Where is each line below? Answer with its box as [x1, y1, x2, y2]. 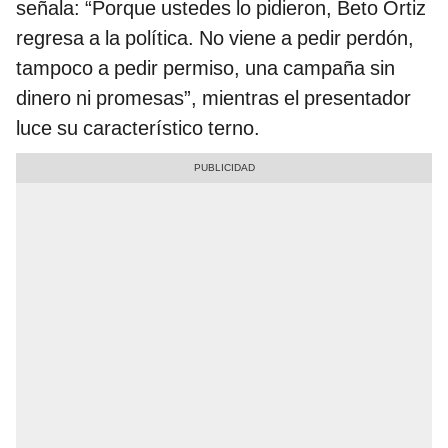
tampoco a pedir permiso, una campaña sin [16, 55, 395, 80]
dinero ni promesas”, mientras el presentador [16, 85, 411, 110]
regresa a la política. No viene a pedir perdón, [16, 25, 414, 50]
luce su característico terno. [16, 115, 260, 140]
